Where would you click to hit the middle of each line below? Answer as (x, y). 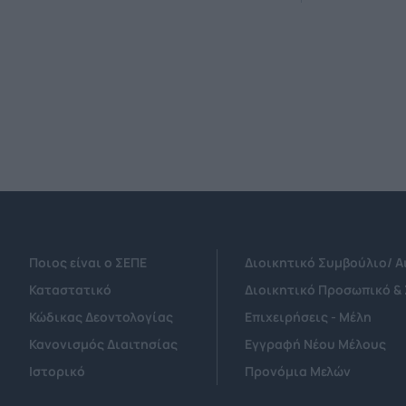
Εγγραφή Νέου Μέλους (316, 344)
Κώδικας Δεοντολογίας (101, 317)
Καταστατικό (70, 290)
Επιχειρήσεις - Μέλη (309, 317)
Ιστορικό (57, 372)
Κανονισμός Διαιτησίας (103, 344)
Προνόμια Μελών (298, 372)
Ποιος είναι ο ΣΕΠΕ (88, 263)
